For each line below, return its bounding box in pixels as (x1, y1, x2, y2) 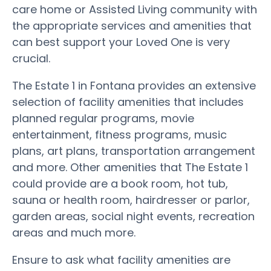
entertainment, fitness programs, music (12, 126, 227, 142)
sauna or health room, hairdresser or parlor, (12, 192, 250, 207)
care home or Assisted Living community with (12, 1, 257, 17)
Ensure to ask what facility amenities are (12, 252, 230, 267)
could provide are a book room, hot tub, (12, 175, 228, 191)
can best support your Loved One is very (12, 34, 230, 50)
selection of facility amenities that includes (12, 94, 244, 109)
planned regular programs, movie (12, 110, 194, 126)
